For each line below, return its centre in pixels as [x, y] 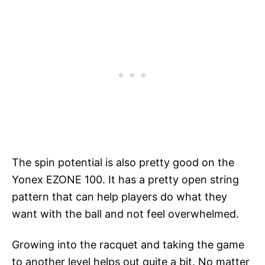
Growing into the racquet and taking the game [128, 244]
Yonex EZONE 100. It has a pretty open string [125, 179]
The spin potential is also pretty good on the [123, 162]
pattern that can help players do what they [119, 196]
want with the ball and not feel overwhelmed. [125, 214]
